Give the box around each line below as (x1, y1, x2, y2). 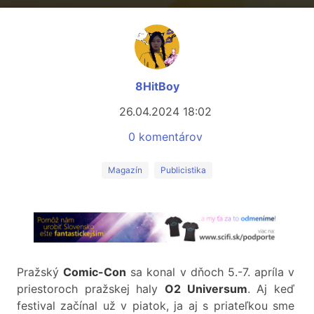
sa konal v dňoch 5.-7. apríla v (126, 265, 294, 280)
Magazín (108, 165, 142, 175)
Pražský (17, 265, 64, 280)
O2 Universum (165, 282, 247, 296)
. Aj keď (247, 282, 295, 296)
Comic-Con (63, 265, 127, 280)
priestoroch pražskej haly (17, 282, 165, 296)
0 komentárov (128, 130, 203, 144)
